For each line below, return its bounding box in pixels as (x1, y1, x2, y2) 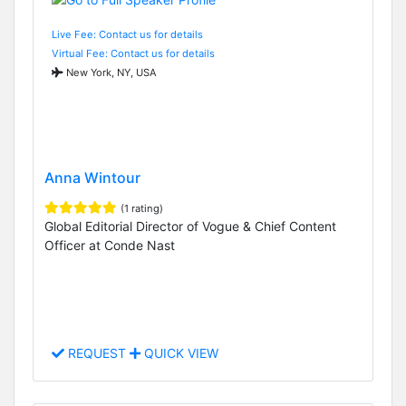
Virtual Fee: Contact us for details (52, 46, 215, 60)
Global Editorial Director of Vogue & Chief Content (44, 217, 336, 234)
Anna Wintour (44, 168, 140, 187)
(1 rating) (121, 201, 163, 215)
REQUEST (64, 345, 130, 362)
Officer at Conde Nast (44, 237, 175, 253)
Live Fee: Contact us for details (52, 27, 203, 41)
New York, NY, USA (63, 65, 157, 79)
